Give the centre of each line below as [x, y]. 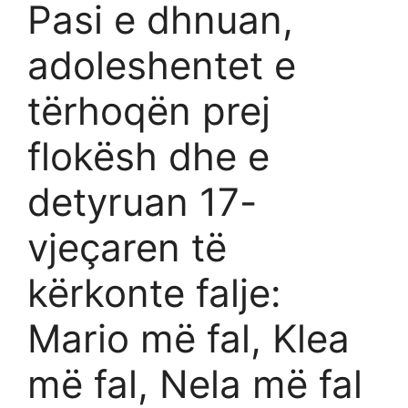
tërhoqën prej [149, 111]
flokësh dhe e [148, 157]
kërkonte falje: [154, 293]
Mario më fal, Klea [189, 339]
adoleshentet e [162, 66]
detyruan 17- [142, 202]
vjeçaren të [127, 248]
